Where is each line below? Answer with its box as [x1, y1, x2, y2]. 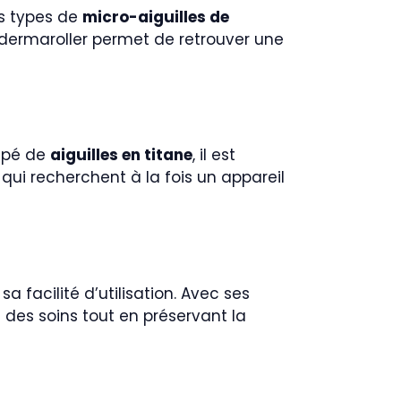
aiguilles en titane [50, 144, 192, 166]
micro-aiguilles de [82, 5, 229, 28]
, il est [192, 144, 235, 166]
